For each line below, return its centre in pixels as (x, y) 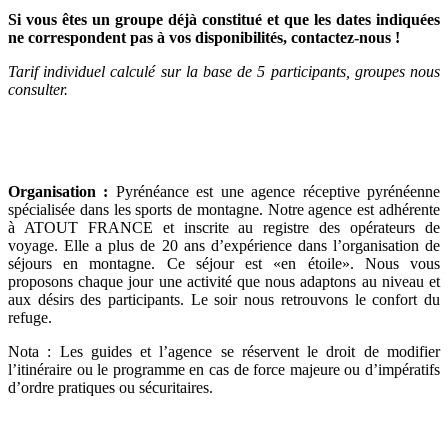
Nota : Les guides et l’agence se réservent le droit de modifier (224, 351)
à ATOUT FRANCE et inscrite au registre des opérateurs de (224, 227)
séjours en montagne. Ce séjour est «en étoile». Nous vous (224, 263)
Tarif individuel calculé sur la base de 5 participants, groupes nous (224, 71)
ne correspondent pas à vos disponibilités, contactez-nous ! (204, 37)
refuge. (30, 317)
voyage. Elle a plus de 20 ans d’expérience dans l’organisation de (224, 245)
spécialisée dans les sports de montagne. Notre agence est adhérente (224, 209)
